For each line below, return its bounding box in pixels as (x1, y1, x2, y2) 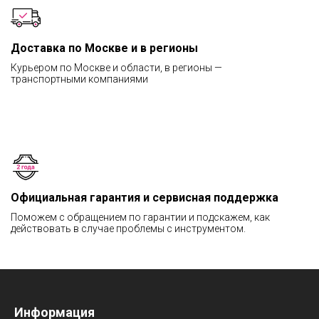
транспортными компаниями (11, 73, 148, 85)
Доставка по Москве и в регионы (11, 41, 198, 55)
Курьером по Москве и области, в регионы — (11, 62, 222, 73)
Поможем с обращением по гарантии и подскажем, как (11, 211, 270, 223)
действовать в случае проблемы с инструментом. (11, 223, 246, 234)
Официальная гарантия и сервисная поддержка (11, 191, 278, 204)
